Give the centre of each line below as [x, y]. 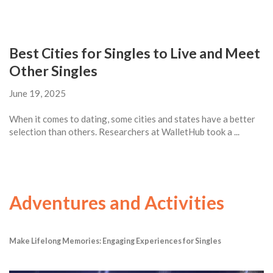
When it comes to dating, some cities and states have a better [132, 119]
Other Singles [53, 70]
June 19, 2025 [37, 93]
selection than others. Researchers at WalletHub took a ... [124, 131]
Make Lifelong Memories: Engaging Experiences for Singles [115, 241]
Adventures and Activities [117, 202]
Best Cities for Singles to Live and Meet [135, 53]
